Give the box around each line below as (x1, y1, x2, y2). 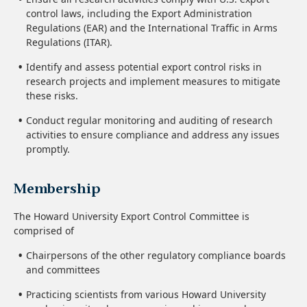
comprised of (14, 224, 74, 237)
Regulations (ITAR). (26, 36, 112, 49)
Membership (14, 183, 101, 197)
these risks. (26, 89, 78, 102)
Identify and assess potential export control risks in (26, 60, 262, 73)
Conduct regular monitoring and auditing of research (26, 114, 273, 127)
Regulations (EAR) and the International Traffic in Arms (26, 21, 278, 34)
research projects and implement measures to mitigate (26, 75, 280, 88)
